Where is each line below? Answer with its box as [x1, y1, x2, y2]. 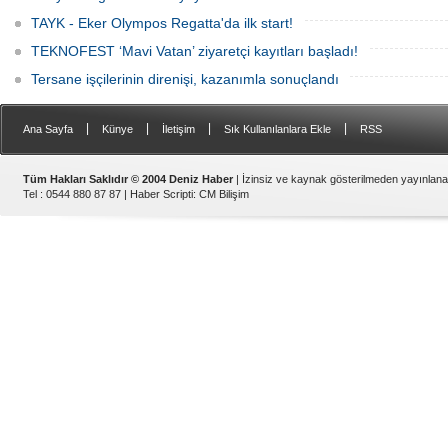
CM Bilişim [199, 188, 249, 200]
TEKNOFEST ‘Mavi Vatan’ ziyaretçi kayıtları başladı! [31, 43, 358, 59]
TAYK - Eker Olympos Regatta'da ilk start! [31, 15, 293, 31]
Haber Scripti [130, 188, 193, 200]
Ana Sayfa [23, 123, 73, 135]
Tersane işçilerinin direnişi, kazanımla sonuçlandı [31, 71, 339, 87]
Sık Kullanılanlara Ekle [224, 123, 331, 135]
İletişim [162, 123, 195, 135]
